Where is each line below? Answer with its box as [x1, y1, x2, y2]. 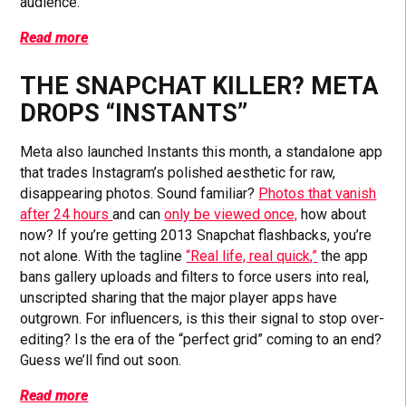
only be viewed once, [164, 206, 298, 224]
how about [297, 206, 367, 224]
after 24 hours [20, 206, 113, 224]
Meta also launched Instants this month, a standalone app [20, 143, 383, 161]
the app [317, 247, 369, 266]
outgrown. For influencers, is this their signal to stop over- [20, 310, 385, 328]
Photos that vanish [258, 185, 377, 203]
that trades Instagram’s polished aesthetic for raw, [20, 164, 336, 182]
